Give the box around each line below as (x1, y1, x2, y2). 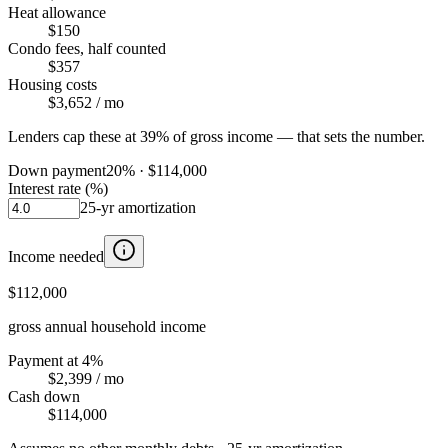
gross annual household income (8, 317, 206, 335)
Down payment (8, 161, 106, 179)
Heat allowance (8, 3, 106, 21)
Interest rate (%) (8, 179, 108, 197)
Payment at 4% (8, 351, 103, 369)
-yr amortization (96, 198, 196, 216)
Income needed (8, 247, 104, 265)
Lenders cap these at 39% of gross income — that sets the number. (8, 127, 425, 145)
